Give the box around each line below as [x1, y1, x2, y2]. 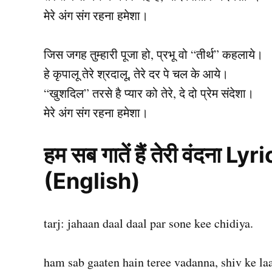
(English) [44, 168, 140, 195]
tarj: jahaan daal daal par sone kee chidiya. [44, 215, 253, 232]
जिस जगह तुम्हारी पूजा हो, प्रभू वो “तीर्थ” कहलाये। [44, 46, 263, 63]
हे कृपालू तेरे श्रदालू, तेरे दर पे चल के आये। [44, 66, 228, 83]
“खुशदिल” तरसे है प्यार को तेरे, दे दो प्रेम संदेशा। [44, 85, 254, 102]
